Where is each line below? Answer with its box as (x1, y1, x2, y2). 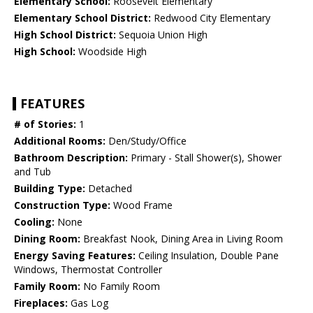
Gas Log (68, 296, 108, 310)
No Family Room (80, 279, 160, 293)
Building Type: (14, 182, 85, 196)
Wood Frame (110, 198, 173, 212)
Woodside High (75, 45, 147, 59)
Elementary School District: (14, 11, 151, 25)
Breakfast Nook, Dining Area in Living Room (80, 232, 283, 246)
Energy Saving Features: (14, 249, 136, 263)
